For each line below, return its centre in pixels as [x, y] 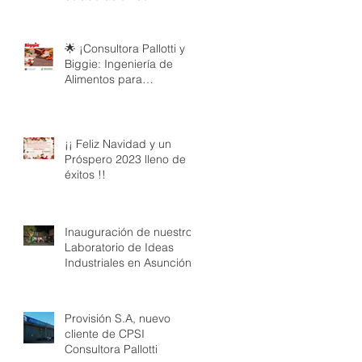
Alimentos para [103, 79]
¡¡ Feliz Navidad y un [118, 144]
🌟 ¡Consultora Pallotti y [125, 48]
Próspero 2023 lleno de [125, 159]
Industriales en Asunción [128, 263]
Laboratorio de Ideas [119, 247]
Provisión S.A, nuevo [118, 318]
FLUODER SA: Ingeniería [129, 11]
